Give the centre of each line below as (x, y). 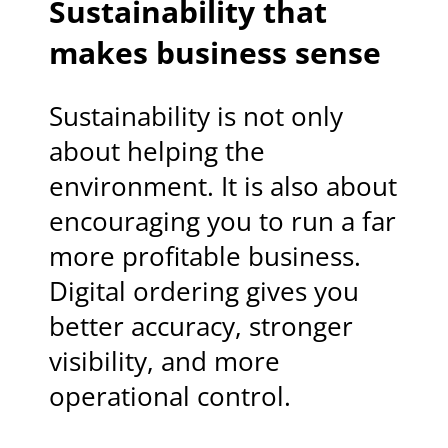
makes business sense (215, 53)
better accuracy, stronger (201, 327)
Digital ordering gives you (204, 292)
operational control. (170, 397)
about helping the (157, 152)
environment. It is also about (223, 187)
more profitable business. (205, 257)
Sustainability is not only (196, 117)
